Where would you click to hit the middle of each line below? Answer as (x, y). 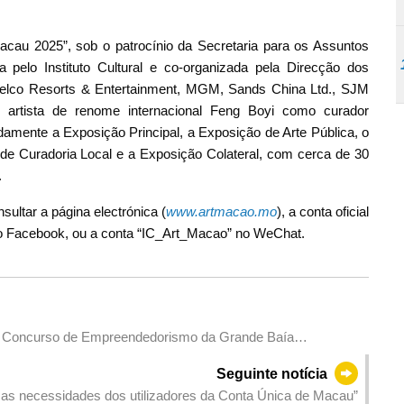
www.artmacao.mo (221, 212)
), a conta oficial (323, 212)
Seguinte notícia (272, 373)
